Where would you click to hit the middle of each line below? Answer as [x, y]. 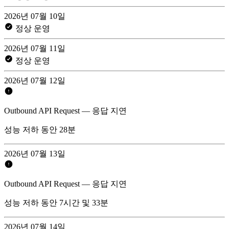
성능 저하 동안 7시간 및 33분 [56, 202]
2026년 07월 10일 [35, 16]
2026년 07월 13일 [35, 153]
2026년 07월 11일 [35, 48]
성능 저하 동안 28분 [40, 129]
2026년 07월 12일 [35, 80]
